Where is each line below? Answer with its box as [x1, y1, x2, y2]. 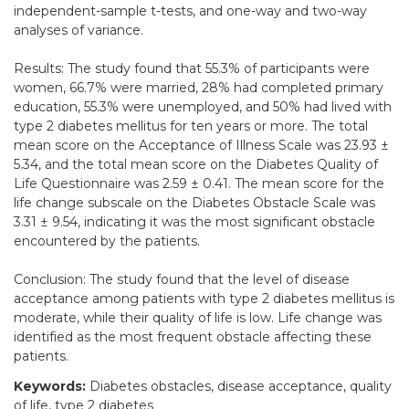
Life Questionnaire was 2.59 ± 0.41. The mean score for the [14, 175, 384, 193]
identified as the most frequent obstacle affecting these [14, 329, 372, 346]
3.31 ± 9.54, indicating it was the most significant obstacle [14, 214, 375, 231]
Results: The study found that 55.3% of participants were [14, 60, 370, 78]
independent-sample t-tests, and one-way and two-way [14, 3, 367, 20]
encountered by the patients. [14, 233, 200, 250]
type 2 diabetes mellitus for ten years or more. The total [14, 118, 368, 135]
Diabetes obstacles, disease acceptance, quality [86, 378, 392, 395]
